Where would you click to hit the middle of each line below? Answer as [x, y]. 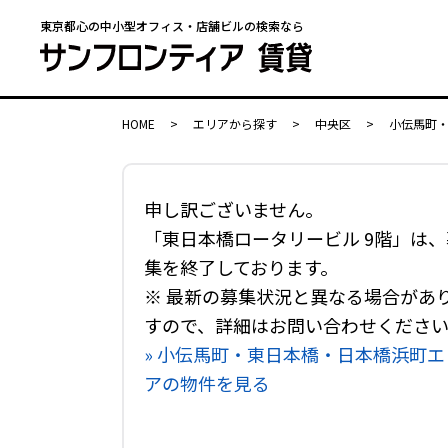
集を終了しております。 [241, 267]
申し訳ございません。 [233, 209]
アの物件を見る [207, 383]
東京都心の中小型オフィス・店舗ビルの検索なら [172, 25]
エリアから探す [235, 123]
